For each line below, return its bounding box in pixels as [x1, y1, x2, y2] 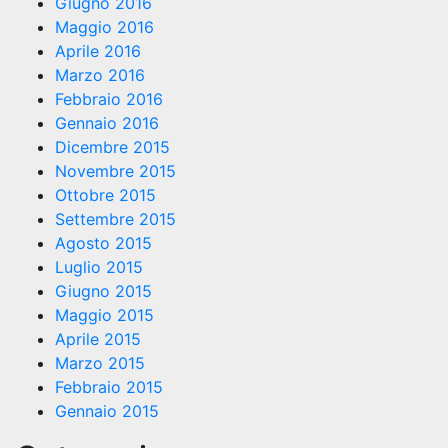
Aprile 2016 [55, 41, 141, 62]
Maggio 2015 [55, 305, 154, 326]
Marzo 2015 [55, 353, 145, 374]
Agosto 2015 [55, 233, 152, 254]
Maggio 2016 [55, 17, 154, 38]
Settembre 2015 [55, 209, 176, 230]
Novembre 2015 [55, 161, 176, 182]
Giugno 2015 [55, 281, 152, 302]
